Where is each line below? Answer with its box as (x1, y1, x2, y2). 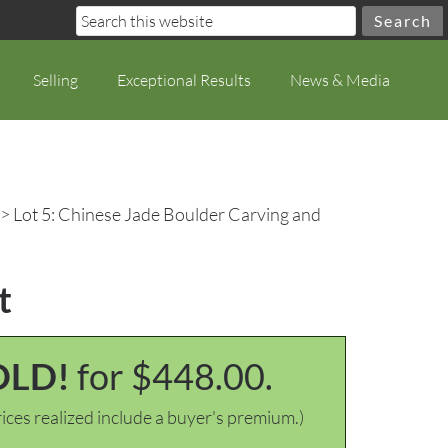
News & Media (290, 70, 390, 90)
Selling (33, 70, 78, 90)
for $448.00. (77, 354, 273, 398)
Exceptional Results (117, 70, 251, 90)
